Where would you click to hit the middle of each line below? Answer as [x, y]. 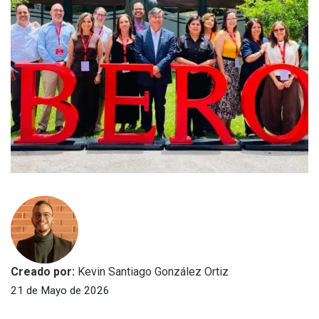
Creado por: [44, 272]
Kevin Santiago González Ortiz [153, 272]
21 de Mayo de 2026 [60, 291]
